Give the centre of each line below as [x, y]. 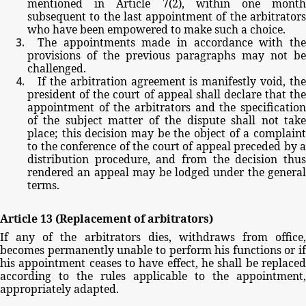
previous [148, 55]
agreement [158, 81]
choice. [268, 29]
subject [84, 120]
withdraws [207, 237]
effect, [182, 263]
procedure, [122, 159]
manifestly [229, 81]
